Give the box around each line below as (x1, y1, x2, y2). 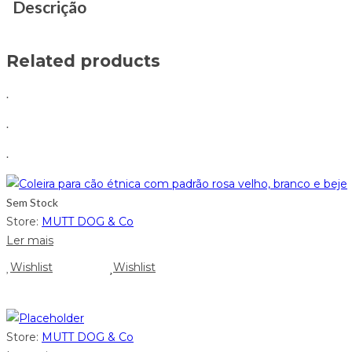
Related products (6, 51, 160, 71)
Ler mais (6, 233, 53, 247)
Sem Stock (6, 195, 58, 209)
